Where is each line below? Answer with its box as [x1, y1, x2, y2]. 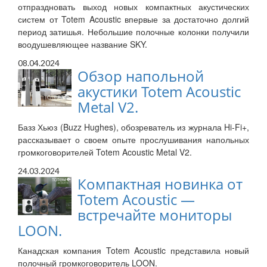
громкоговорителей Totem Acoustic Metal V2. [18, 146, 192, 159]
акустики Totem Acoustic [77, 82, 241, 102]
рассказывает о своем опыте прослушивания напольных [18, 133, 249, 146]
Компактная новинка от [77, 174, 243, 194]
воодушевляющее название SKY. [18, 38, 147, 51]
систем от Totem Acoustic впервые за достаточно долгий [18, 13, 249, 26]
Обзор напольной [77, 66, 204, 86]
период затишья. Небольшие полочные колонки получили [18, 26, 249, 38]
